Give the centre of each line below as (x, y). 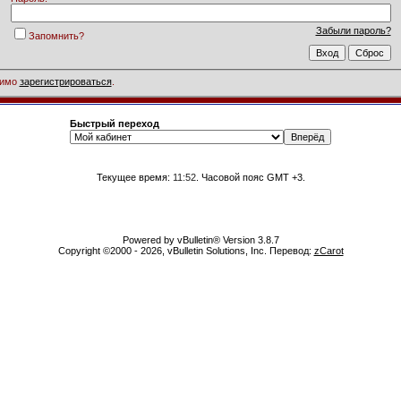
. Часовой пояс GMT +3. (250, 177)
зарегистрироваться (65, 82)
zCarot (328, 251)
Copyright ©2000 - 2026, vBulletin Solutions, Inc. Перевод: (186, 251)
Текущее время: (134, 177)
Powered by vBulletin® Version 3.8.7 (200, 240)
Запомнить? (56, 35)
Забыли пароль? (353, 30)
